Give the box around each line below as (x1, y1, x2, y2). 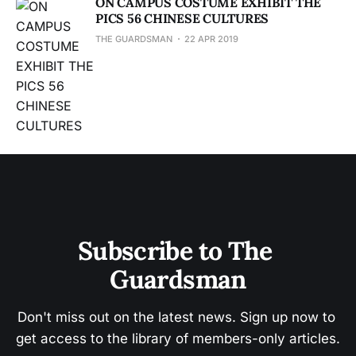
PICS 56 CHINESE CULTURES (95, 10, 269, 26)
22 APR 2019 (184, 33, 238, 44)
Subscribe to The (77, 234, 279, 267)
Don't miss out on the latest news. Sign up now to (17, 309, 339, 325)
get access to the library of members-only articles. (16, 331, 340, 346)
